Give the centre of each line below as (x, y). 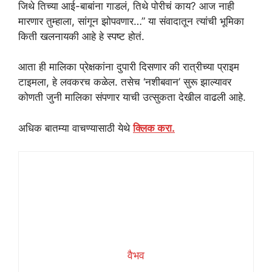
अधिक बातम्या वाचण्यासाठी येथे (76, 128)
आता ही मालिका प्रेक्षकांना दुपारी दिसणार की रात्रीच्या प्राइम (129, 67)
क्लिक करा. (154, 128)
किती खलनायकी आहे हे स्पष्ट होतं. (81, 36)
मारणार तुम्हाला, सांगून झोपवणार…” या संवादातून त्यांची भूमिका (131, 21)
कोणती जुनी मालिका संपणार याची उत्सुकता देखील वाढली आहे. (132, 97)
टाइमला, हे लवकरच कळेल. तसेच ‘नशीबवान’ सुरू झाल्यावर (125, 82)
